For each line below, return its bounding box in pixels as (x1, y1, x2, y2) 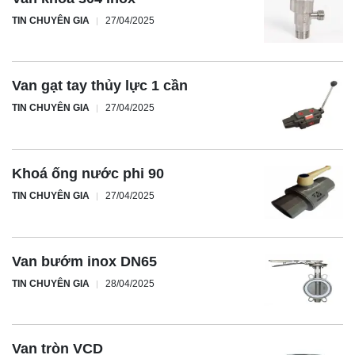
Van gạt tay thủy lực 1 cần (12, 78, 188, 94)
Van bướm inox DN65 (12, 253, 157, 269)
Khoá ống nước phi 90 (12, 165, 164, 181)
